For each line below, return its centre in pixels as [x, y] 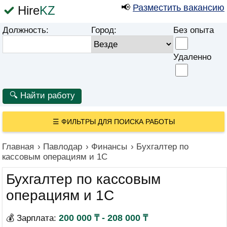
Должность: [26, 30]
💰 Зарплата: [32, 218]
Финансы [109, 147]
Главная [18, 147]
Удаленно [192, 57]
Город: [104, 30]
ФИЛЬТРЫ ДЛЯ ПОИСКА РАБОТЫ [118, 122]
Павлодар [63, 147]
